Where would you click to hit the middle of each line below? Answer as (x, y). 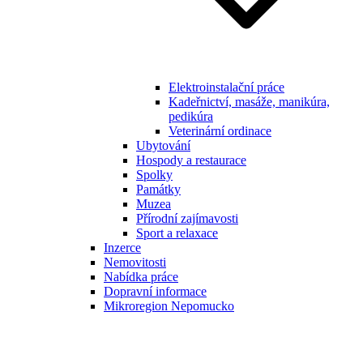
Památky (158, 189)
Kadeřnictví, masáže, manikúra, (249, 102)
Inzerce (122, 248)
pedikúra (191, 116)
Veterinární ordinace (220, 131)
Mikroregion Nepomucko (169, 306)
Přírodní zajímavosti (187, 218)
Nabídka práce (141, 277)
